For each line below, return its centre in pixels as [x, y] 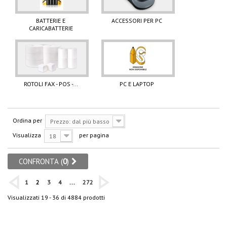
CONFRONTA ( [41, 162]
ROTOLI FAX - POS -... [51, 84]
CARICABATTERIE [51, 28]
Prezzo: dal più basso [80, 122]
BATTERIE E [51, 21]
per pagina [94, 135]
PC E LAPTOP [137, 84]
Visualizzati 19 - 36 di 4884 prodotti [56, 198]
